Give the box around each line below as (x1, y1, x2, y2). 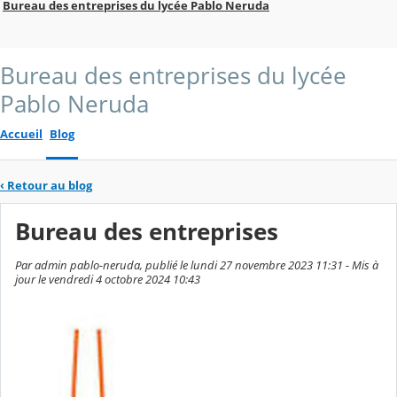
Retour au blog (7, 176, 92, 193)
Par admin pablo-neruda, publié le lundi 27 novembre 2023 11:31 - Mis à (15, 257, 378, 274)
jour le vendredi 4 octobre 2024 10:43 (15, 271, 200, 288)
